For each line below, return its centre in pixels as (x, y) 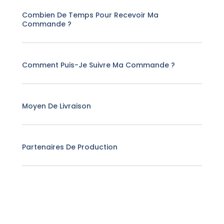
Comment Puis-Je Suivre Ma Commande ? (99, 65)
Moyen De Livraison (57, 106)
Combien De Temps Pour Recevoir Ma (90, 15)
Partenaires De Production (70, 147)
